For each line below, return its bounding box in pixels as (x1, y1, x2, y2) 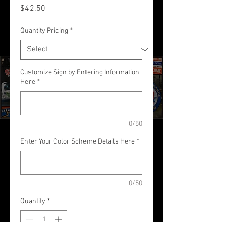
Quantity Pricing (20, 26, 68, 35)
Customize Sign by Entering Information (20, 68, 139, 77)
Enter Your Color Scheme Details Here (20, 137, 135, 146)
